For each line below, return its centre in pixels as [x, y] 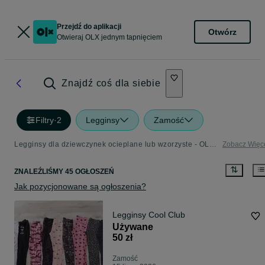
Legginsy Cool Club [149, 215]
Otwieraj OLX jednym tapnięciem [109, 37]
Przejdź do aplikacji [89, 27]
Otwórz [222, 32]
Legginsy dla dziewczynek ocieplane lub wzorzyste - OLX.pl [213, 144]
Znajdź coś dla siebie [111, 83]
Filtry [45, 120]
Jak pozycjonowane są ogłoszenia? [80, 187]
